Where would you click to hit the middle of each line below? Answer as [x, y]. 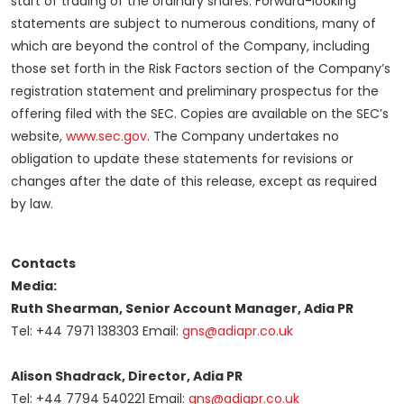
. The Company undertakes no [243, 136]
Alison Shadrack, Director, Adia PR [127, 376]
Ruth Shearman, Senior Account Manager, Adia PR [182, 308]
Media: [34, 285]
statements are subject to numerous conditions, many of [193, 23]
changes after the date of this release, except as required [194, 181]
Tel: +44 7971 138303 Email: [96, 331]
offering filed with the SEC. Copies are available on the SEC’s [200, 113]
